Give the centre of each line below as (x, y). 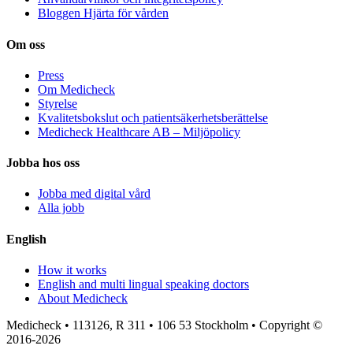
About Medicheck (83, 298)
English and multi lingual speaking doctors (143, 284)
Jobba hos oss (43, 163)
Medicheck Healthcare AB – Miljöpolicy (139, 132)
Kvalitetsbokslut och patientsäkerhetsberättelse (153, 117)
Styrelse (58, 103)
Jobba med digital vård (94, 194)
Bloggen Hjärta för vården (103, 13)
